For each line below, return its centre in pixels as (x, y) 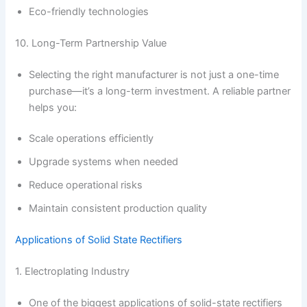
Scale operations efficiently (91, 139)
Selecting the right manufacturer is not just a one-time (154, 74)
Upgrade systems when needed (104, 162)
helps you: (53, 107)
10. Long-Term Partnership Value (91, 43)
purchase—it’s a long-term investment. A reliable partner (160, 91)
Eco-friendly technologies (89, 11)
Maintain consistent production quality (118, 209)
